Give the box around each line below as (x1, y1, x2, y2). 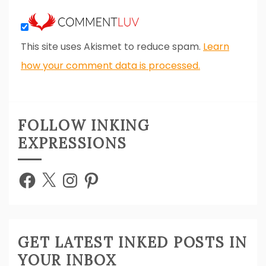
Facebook (17, 167, 64, 182)
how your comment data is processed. (21, 58, 200, 72)
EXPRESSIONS (18, 134, 127, 153)
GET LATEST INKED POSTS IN (18, 233, 248, 252)
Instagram (60, 167, 109, 182)
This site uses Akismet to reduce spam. (21, 39, 203, 53)
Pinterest (81, 167, 124, 182)
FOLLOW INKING (18, 116, 150, 135)
